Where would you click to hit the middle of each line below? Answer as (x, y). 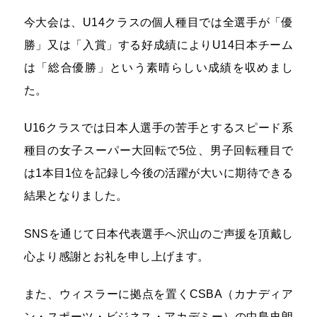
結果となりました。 (76, 196)
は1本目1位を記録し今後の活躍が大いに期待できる (158, 173)
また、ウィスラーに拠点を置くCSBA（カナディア (158, 294)
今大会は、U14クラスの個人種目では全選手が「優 (158, 22)
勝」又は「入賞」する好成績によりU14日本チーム (158, 44)
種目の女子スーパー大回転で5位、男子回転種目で (158, 150)
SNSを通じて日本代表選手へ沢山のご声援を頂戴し (158, 233)
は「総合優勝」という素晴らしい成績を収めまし (158, 67)
